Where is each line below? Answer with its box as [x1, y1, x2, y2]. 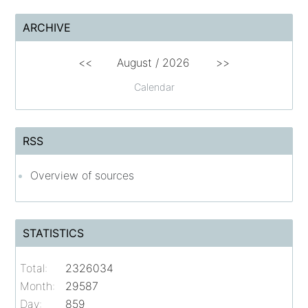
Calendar [133, 80, 175, 93]
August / [117, 55, 162, 69]
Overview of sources [30, 168, 135, 182]
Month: [20, 278, 56, 293]
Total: [20, 261, 48, 275]
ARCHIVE [23, 20, 71, 34]
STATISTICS [23, 225, 85, 240]
